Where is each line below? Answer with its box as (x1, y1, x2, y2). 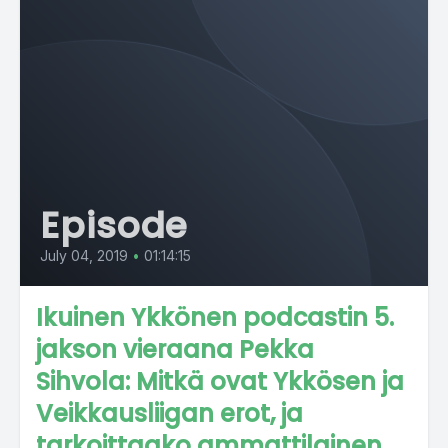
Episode (40, 200, 189, 251)
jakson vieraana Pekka (36, 333, 314, 366)
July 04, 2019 (40, 247, 128, 264)
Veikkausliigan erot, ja (36, 397, 303, 430)
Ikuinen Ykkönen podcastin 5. (36, 301, 394, 334)
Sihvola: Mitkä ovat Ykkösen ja (36, 365, 404, 398)
